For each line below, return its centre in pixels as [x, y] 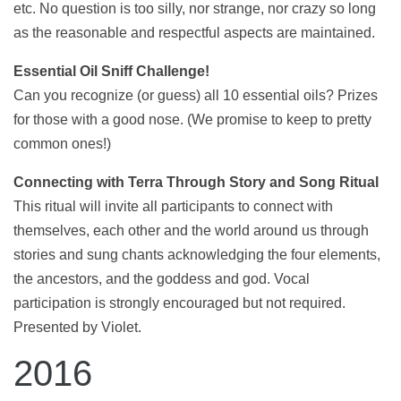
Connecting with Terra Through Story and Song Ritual [196, 182]
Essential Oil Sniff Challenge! [111, 71]
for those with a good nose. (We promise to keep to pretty [192, 119]
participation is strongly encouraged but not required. [179, 303]
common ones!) [62, 144]
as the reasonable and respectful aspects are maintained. [194, 33]
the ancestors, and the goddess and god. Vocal [162, 279]
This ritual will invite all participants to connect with [173, 206]
